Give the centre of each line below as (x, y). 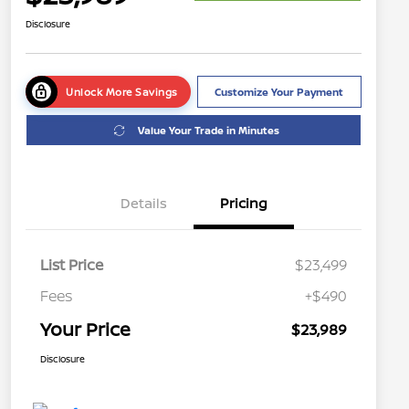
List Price (72, 265)
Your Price (85, 330)
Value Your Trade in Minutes (209, 131)
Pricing (244, 204)
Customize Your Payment (279, 92)
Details (143, 204)
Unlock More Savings (122, 92)
